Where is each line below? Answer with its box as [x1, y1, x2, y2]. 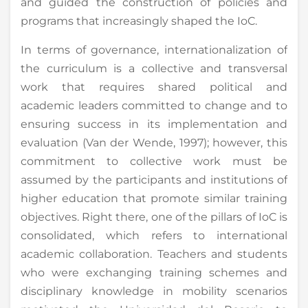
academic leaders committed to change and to [21, 98, 287, 112]
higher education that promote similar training [21, 191, 287, 205]
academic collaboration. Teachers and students [21, 247, 287, 261]
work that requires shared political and [21, 80, 287, 93]
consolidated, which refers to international [21, 228, 287, 242]
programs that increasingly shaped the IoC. [21, 14, 257, 27]
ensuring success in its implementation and [21, 117, 287, 131]
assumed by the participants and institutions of [21, 173, 287, 186]
